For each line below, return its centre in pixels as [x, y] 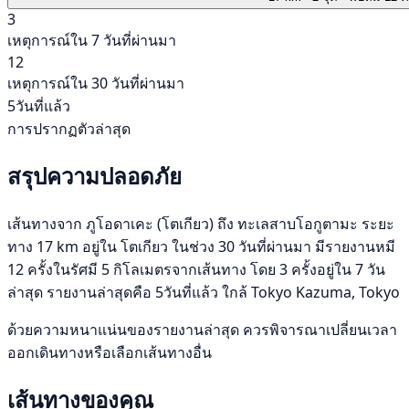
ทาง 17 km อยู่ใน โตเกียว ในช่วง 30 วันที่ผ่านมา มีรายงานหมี [201, 246]
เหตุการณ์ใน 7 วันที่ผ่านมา [92, 40]
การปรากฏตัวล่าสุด [69, 128]
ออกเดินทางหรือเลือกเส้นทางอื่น [110, 352]
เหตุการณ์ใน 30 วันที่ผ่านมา [96, 83]
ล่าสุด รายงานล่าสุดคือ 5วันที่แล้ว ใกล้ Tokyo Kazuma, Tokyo [204, 292]
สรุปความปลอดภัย [94, 175]
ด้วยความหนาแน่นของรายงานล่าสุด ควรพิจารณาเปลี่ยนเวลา [202, 329]
